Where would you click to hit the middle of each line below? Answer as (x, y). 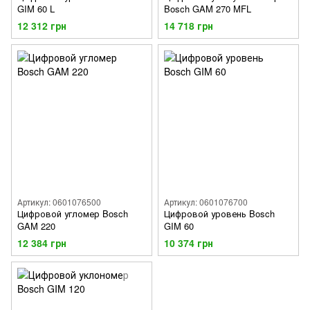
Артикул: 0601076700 (206, 202)
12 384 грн (42, 243)
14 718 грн (189, 26)
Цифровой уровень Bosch (219, 214)
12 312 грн (42, 26)
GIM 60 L (36, 9)
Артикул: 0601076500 (59, 202)
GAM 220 (36, 226)
